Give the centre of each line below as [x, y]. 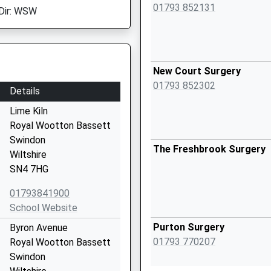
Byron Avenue [39, 228]
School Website [44, 208]
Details [25, 91]
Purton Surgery [189, 227]
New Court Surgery [197, 71]
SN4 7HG [29, 169]
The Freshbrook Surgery [209, 149]
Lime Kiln [29, 111]
